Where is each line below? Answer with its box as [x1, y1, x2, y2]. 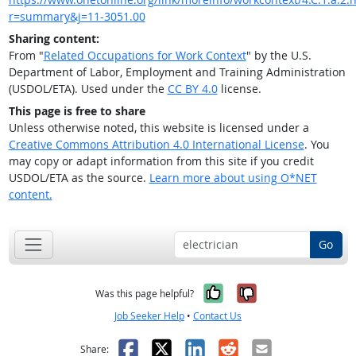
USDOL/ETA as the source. [8, 170, 149, 186]
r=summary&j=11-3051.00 [8, 9, 145, 25]
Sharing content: [8, 31, 99, 47]
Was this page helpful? [95, 286, 194, 300]
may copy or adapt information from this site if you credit [8, 153, 314, 169]
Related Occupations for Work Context [43, 48, 246, 64]
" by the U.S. [246, 48, 311, 64]
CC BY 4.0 [167, 81, 218, 97]
